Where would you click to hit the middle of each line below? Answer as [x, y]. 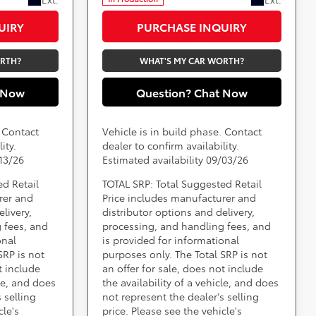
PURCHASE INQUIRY [192, 26]
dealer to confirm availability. [171, 145]
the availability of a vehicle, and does [191, 282]
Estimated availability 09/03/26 [176, 159]
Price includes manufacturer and [180, 197]
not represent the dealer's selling [181, 296]
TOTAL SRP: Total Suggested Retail [182, 183]
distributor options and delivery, [179, 211]
